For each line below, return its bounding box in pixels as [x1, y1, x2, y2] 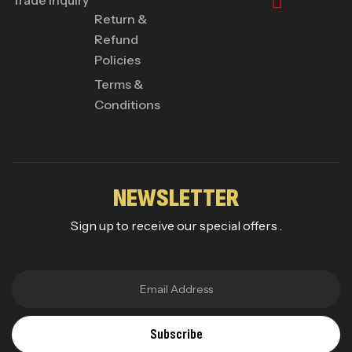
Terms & [93, 75, 143, 92]
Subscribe [149, 325, 203, 343]
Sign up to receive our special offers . [70, 217, 282, 233]
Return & [93, 10, 147, 27]
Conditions [93, 96, 160, 112]
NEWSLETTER [113, 182, 239, 214]
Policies [93, 51, 141, 68]
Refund [93, 31, 138, 47]
